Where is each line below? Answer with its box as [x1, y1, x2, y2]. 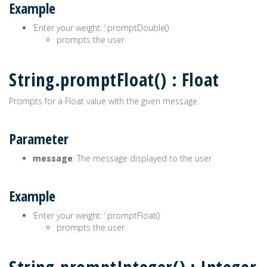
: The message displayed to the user [73, 153, 212, 164]
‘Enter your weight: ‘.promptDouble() [33, 22, 169, 33]
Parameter [9, 129, 69, 148]
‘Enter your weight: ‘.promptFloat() [33, 210, 160, 221]
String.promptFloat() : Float [9, 67, 219, 92]
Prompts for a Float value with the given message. [9, 95, 199, 107]
